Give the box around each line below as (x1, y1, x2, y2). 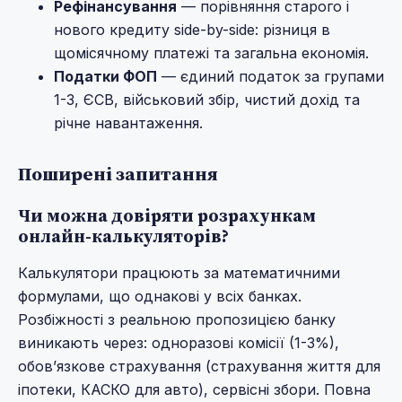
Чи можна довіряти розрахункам (18, 203, 316, 227)
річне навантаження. (54, 114, 203, 133)
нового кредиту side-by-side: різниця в (54, 21, 330, 39)
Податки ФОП (54, 67, 157, 86)
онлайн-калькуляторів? (18, 223, 229, 248)
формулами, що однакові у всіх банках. (18, 286, 301, 305)
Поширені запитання (18, 161, 218, 188)
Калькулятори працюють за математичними (18, 263, 340, 282)
